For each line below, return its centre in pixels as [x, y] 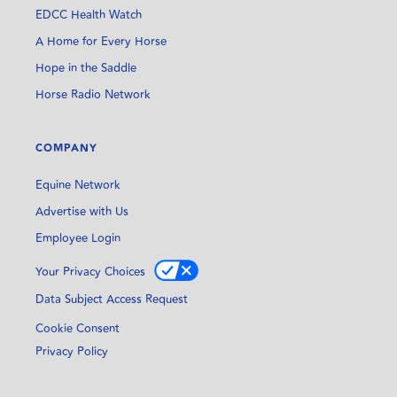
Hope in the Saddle [86, 68]
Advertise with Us [82, 211]
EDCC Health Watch [89, 15]
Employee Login [78, 238]
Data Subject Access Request [112, 299]
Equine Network [78, 185]
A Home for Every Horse [101, 41]
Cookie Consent [78, 328]
